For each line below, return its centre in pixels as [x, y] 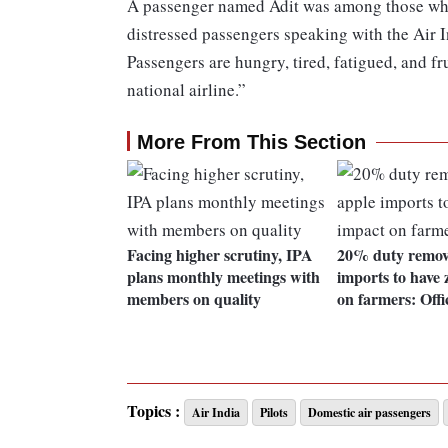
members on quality [194, 299]
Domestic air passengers [369, 413]
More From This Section [251, 142]
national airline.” [189, 90]
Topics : [153, 411]
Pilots [274, 413]
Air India [216, 413]
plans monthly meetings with [223, 277]
